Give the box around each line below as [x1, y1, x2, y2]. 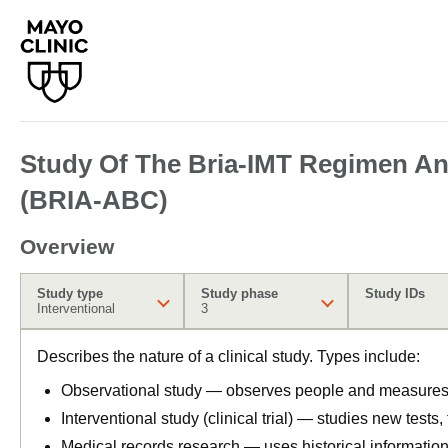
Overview [20, 235, 114, 258]
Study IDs [365, 286, 425, 301]
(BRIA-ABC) [20, 185, 168, 215]
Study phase [201, 286, 278, 301]
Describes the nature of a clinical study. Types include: [37, 348, 420, 365]
